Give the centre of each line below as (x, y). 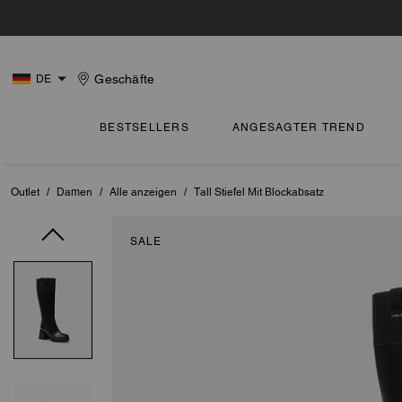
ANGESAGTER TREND (298, 127)
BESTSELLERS (144, 127)
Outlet (25, 192)
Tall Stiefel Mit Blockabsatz (259, 192)
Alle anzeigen (143, 192)
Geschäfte (125, 79)
